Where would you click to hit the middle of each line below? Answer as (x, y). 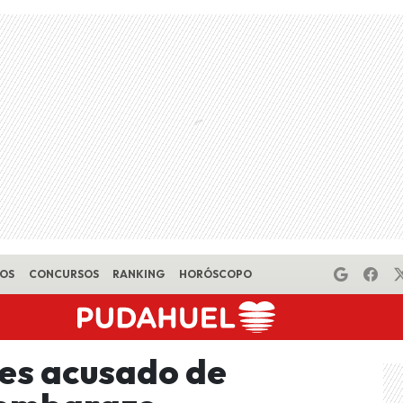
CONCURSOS (63, 274)
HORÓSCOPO (215, 274)
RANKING (139, 274)
